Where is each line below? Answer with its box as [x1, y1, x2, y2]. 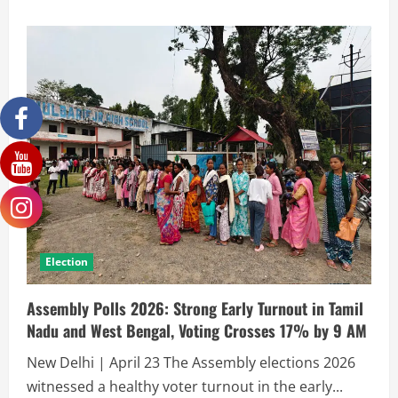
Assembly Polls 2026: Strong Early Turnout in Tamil [27, 296, 363, 320]
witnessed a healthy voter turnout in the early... [27, 376, 343, 396]
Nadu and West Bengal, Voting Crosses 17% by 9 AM [27, 318, 367, 342]
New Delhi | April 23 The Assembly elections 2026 [27, 352, 355, 372]
